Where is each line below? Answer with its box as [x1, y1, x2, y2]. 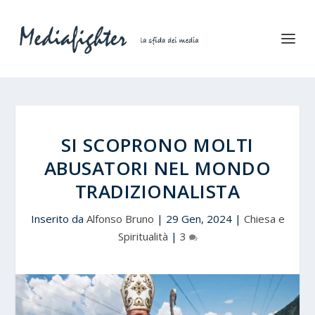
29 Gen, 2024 [165, 212, 232, 226]
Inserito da [30, 212, 86, 226]
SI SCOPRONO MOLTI [61, 132, 254, 157]
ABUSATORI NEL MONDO [44, 155, 271, 181]
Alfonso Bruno [86, 212, 154, 226]
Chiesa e [243, 212, 285, 226]
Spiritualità [117, 229, 168, 243]
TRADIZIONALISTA [75, 179, 240, 204]
